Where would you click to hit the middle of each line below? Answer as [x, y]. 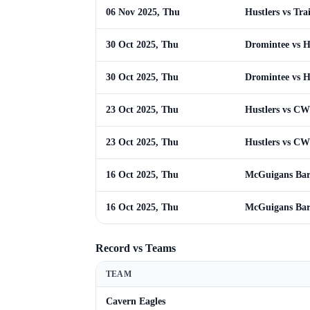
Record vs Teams [136, 248]
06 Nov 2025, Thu [143, 12]
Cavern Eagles [136, 301]
